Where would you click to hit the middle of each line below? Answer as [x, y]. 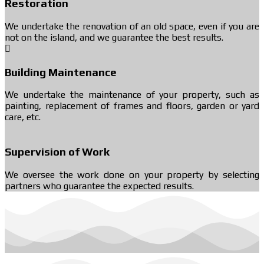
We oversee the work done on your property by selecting [132, 174]
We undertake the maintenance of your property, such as [132, 95]
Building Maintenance [61, 72]
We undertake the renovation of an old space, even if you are [132, 26]
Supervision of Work [57, 151]
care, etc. [23, 117]
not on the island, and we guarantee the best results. [114, 37]
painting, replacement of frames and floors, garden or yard [132, 106]
